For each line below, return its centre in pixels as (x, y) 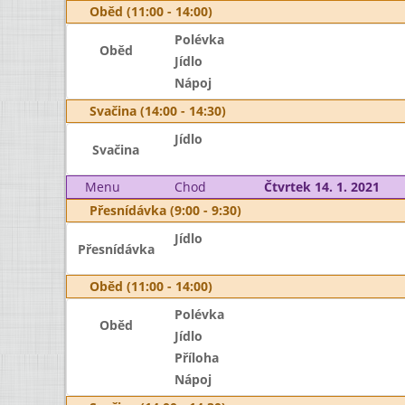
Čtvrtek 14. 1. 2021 (321, 187)
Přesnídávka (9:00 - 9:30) (165, 210)
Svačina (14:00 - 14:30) (158, 111)
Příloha (196, 358)
